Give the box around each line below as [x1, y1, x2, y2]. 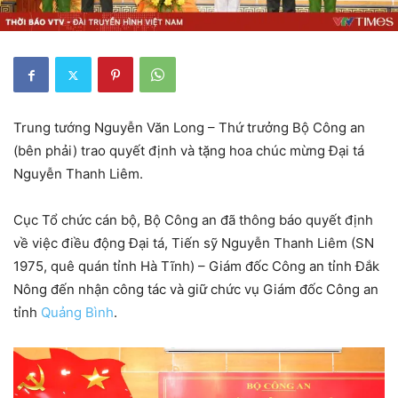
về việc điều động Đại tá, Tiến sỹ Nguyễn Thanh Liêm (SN [13, 235, 374, 252]
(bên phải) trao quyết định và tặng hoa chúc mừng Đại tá [13, 142, 364, 160]
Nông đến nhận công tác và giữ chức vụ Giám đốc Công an [13, 281, 378, 298]
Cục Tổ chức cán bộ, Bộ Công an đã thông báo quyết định [13, 211, 373, 229]
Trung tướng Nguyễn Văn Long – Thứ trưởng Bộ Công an [13, 119, 365, 137]
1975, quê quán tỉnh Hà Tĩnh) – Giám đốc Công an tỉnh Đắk [13, 258, 379, 275]
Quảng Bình [41, 304, 114, 322]
